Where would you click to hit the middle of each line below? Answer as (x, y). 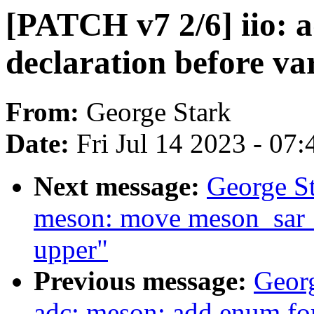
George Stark (159, 112)
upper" (71, 250)
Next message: (120, 186)
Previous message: (144, 281)
